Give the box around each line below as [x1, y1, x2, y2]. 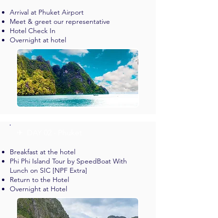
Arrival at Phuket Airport [10, 8, 84, 17]
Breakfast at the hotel [10, 147, 75, 156]
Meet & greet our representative [10, 17, 110, 26]
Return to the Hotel [10, 175, 69, 184]
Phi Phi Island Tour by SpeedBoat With [10, 157, 127, 165]
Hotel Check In [10, 26, 55, 35]
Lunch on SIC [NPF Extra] [10, 166, 87, 175]
